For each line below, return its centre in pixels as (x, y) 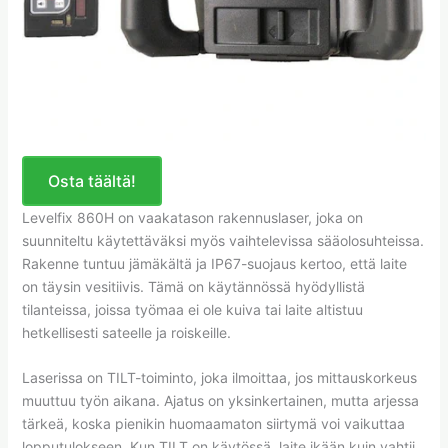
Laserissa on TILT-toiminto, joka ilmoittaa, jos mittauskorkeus (219, 377)
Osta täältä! (91, 180)
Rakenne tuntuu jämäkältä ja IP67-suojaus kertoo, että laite (214, 263)
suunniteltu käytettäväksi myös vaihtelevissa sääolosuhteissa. (222, 240)
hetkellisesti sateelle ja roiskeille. (126, 332)
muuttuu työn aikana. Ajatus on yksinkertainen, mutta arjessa (220, 400)
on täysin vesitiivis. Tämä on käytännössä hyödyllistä (193, 286)
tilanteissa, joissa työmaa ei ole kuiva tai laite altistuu (192, 309)
